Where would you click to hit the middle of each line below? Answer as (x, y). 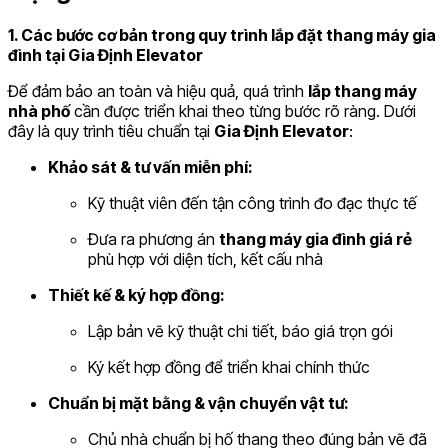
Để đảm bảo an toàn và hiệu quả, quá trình (158, 90)
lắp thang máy (362, 90)
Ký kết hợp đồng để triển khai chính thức (229, 366)
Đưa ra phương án (153, 238)
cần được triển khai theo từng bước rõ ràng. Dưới (243, 110)
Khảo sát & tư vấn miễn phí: (150, 166)
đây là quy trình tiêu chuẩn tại (111, 130)
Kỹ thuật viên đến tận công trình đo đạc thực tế (252, 202)
